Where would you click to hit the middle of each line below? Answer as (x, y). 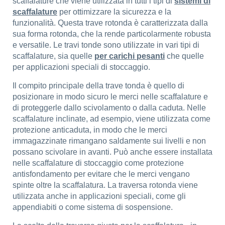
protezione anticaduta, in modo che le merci (90, 130)
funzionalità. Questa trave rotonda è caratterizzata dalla (110, 23)
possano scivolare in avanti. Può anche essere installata (113, 152)
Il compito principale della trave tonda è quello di (98, 86)
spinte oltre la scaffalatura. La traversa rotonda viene (105, 185)
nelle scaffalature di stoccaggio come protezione (98, 163)
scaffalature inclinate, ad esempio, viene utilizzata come (111, 119)
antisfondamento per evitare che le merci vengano (101, 174)
